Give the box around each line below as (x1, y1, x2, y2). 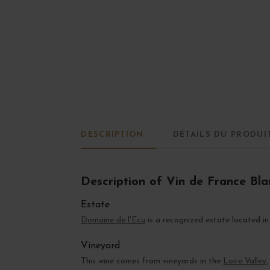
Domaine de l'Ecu (81, 216, 146, 225)
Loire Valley (223, 257, 267, 266)
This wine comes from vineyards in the (81, 257, 224, 266)
